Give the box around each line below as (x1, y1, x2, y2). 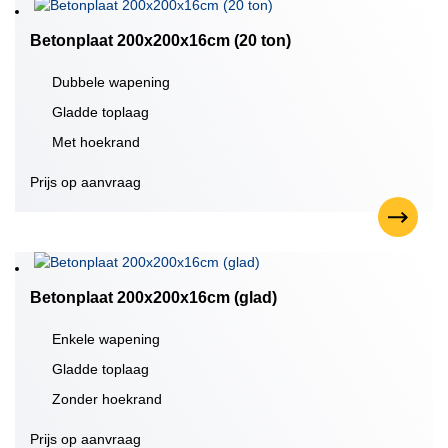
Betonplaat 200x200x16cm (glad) (30, 289, 277, 306)
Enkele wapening (52, 331, 160, 347)
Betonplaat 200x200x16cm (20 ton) (30, 32, 291, 49)
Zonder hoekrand (52, 391, 162, 407)
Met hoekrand (52, 134, 140, 150)
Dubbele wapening (52, 74, 170, 90)
